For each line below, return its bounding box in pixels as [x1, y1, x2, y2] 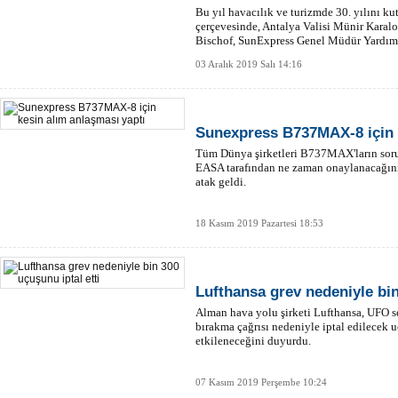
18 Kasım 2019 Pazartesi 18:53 [195, 218, 323, 228]
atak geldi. [195, 175, 246, 188]
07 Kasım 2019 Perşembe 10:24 [195, 377, 327, 387]
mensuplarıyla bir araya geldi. [195, 48, 338, 61]
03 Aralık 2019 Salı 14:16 [195, 59, 302, 69]
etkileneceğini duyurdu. [195, 334, 311, 347]
